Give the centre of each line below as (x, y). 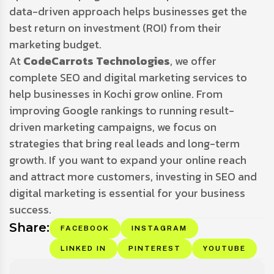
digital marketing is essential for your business (127, 193)
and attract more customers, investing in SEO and (133, 176)
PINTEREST (154, 248)
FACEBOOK (85, 228)
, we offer (193, 61)
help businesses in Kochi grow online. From (116, 94)
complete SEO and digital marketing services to (128, 77)
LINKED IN (83, 248)
